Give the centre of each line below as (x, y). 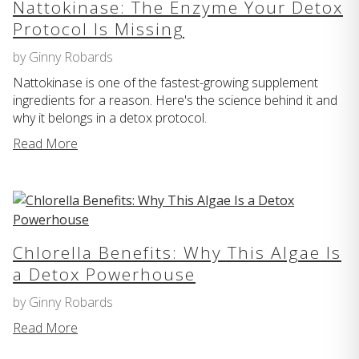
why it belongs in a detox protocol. (110, 118)
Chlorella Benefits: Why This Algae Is (177, 253)
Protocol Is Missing (99, 29)
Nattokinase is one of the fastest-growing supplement (165, 83)
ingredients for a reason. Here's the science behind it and (175, 101)
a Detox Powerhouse (104, 274)
